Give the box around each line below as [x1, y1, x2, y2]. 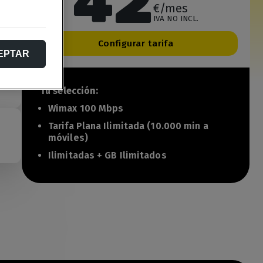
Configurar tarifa [97, 38, 174, 49]
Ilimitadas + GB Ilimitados [48, 150, 167, 161]
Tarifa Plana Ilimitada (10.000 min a [48, 120, 208, 131]
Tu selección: [40, 85, 99, 96]
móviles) [48, 132, 88, 143]
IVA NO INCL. [153, 14, 199, 23]
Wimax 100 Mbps [48, 103, 124, 114]
